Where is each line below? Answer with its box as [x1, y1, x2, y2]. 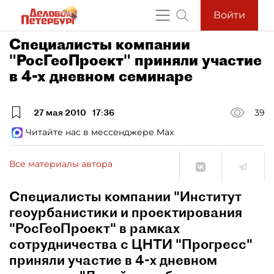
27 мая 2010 [34, 106, 86, 118]
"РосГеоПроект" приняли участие [9, 51, 262, 69]
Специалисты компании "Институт [9, 188, 242, 205]
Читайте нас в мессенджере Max [26, 127, 174, 138]
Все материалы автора [9, 158, 113, 169]
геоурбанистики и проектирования [9, 204, 242, 221]
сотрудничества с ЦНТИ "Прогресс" [9, 235, 253, 253]
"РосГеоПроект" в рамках [9, 220, 180, 237]
